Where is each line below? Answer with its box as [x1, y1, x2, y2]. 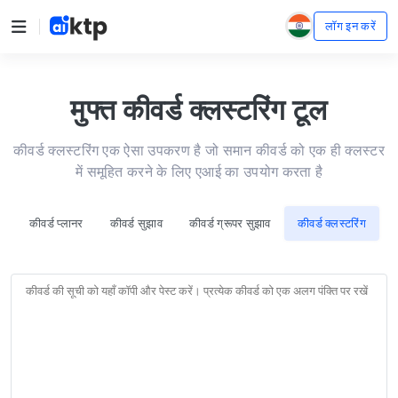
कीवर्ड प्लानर [29, 216, 84, 230]
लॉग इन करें [325, 19, 376, 33]
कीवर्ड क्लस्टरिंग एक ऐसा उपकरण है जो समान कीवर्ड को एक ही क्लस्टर [12, 141, 386, 159]
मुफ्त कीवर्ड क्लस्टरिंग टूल [70, 92, 328, 127]
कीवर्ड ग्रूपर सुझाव [188, 216, 271, 230]
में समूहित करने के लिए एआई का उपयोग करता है [75, 163, 323, 180]
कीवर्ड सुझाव [109, 216, 163, 230]
